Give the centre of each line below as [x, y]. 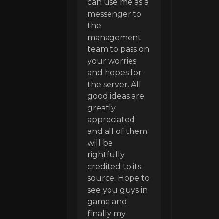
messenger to [114, 14]
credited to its [114, 166]
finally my [107, 213]
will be [100, 143]
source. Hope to [119, 178]
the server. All [114, 84]
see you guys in [118, 190]
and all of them [117, 131]
